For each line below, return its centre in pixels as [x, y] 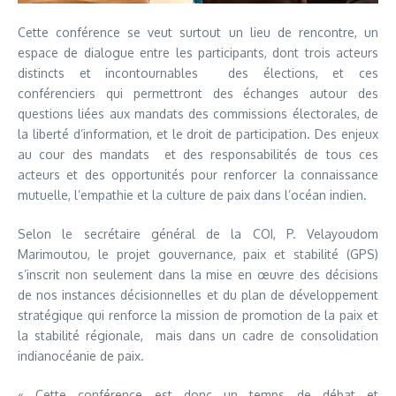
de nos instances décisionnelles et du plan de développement [198, 294]
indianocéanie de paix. [81, 355]
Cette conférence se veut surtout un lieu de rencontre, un [198, 32]
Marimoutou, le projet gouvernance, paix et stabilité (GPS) [198, 254]
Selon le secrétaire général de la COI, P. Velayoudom [198, 233]
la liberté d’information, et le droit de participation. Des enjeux [198, 133]
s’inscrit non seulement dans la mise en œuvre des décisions [198, 274]
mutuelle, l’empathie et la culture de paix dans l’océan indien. [192, 194]
